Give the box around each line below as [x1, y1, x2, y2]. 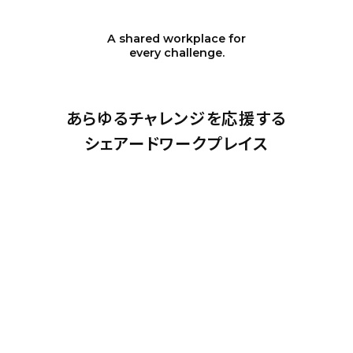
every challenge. [128, 45, 225, 60]
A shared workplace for [107, 31, 246, 46]
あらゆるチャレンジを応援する [66, 105, 287, 129]
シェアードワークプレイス [84, 130, 269, 154]
